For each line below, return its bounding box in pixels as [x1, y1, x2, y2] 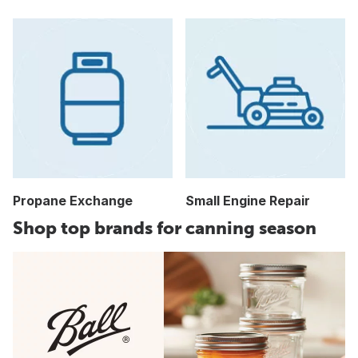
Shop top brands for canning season [13, 217, 316, 238]
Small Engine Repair [185, 192, 310, 209]
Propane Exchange [13, 192, 133, 209]
